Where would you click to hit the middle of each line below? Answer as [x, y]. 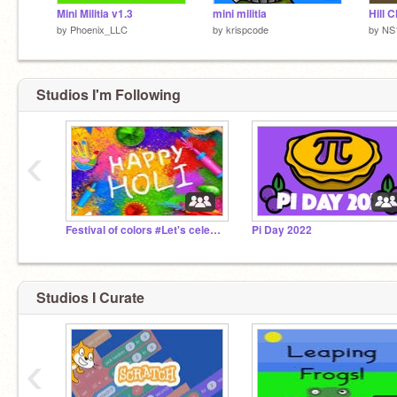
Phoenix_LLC [99, 29]
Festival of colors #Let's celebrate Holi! [215, 230]
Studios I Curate [90, 297]
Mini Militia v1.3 [95, 13]
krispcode [247, 29]
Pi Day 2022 [282, 230]
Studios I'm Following [109, 94]
